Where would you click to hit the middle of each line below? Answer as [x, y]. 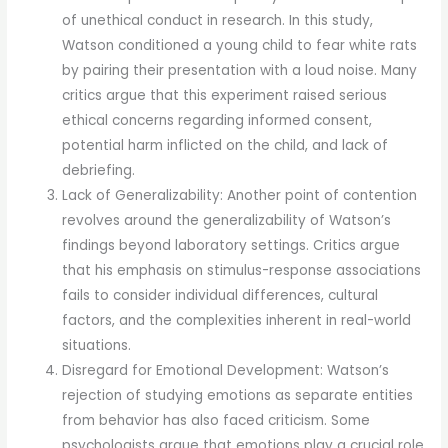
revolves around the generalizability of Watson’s [227, 221]
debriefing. [99, 171]
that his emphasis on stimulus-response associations [242, 271]
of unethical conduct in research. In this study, [218, 21]
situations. [97, 346]
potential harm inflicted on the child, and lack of [225, 146]
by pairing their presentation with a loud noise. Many [240, 71]
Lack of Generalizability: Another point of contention [240, 196]
